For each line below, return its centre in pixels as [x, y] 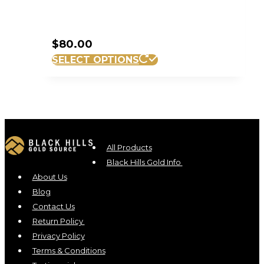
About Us [49, 177]
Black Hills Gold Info [144, 162]
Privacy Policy [58, 236]
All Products [129, 148]
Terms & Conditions [69, 251]
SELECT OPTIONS [95, 60]
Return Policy [58, 221]
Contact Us [53, 207]
